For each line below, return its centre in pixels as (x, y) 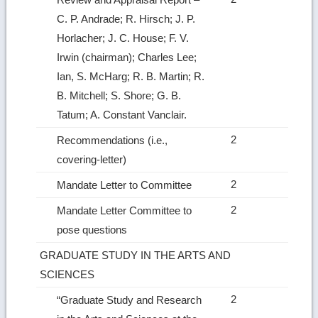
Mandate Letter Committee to (125, 210)
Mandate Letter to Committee (126, 185)
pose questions (94, 229)
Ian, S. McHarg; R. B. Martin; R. (131, 76)
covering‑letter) (93, 159)
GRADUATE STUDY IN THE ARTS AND (136, 255)
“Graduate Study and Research (130, 300)
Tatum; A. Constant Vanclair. (124, 114)
